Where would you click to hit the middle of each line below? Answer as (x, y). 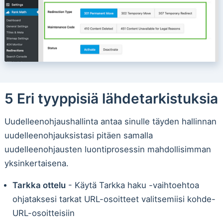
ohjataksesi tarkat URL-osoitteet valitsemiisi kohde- (114, 199)
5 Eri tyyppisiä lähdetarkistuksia (111, 98)
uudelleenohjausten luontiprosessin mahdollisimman (108, 149)
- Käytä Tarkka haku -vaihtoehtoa (132, 185)
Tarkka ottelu (39, 185)
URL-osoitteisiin (43, 213)
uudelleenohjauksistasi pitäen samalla (78, 135)
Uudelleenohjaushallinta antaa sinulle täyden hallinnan (110, 121)
